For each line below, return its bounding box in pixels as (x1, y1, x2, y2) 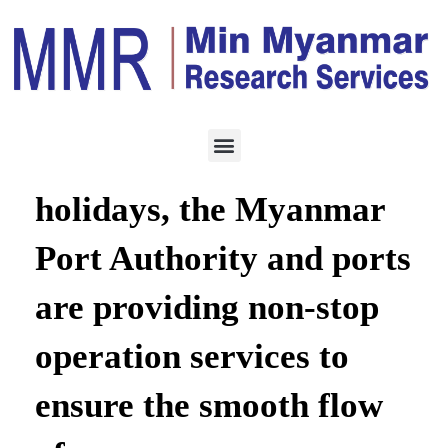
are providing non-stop (35, 288, 379, 327)
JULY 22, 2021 (184, 92, 299, 108)
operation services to (35, 337, 349, 376)
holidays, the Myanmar (35, 190, 385, 229)
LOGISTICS (35, 92, 128, 108)
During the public (35, 141, 300, 180)
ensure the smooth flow (35, 386, 383, 425)
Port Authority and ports (35, 239, 411, 278)
